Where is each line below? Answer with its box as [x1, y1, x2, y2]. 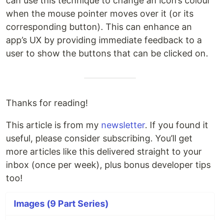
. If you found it [145, 119, 208, 130]
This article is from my [6, 119, 101, 130]
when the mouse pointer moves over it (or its [6, 8, 193, 19]
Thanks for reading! [6, 97, 88, 108]
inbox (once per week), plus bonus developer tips [6, 159, 211, 170]
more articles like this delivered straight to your [6, 146, 202, 157]
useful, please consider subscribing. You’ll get [6, 133, 192, 143]
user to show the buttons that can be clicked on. [6, 48, 208, 58]
